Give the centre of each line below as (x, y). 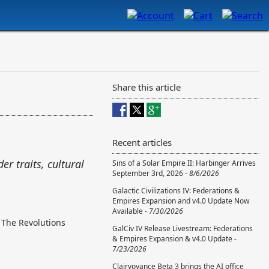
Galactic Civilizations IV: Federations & (176, 191)
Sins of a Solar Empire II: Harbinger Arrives (184, 163)
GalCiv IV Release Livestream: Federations (183, 228)
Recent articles (142, 142)
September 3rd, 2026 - (151, 173)
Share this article (147, 87)
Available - (131, 211)
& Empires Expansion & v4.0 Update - (174, 239)
